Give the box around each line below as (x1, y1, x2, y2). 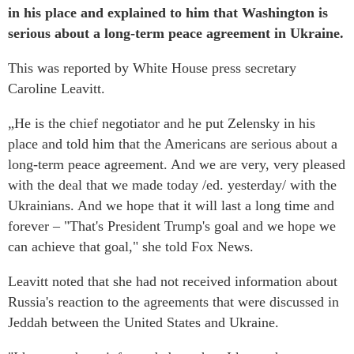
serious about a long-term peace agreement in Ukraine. (8, 25, 344, 41)
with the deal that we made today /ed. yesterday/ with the (8, 177, 337, 193)
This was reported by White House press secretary (8, 60, 296, 76)
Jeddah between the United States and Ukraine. (8, 314, 279, 330)
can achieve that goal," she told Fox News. (8, 239, 254, 254)
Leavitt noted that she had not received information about (8, 273, 337, 289)
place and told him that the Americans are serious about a (8, 136, 337, 152)
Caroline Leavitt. (8, 81, 105, 96)
